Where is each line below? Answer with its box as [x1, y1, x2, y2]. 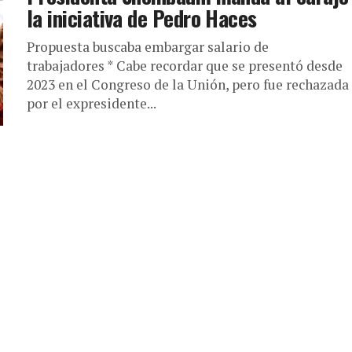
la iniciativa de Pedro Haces [27, 2, 257, 34]
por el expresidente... [27, 94, 156, 112]
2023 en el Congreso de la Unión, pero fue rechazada [27, 75, 349, 93]
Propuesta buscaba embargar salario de [27, 38, 269, 56]
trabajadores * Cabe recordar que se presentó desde [27, 57, 343, 75]
